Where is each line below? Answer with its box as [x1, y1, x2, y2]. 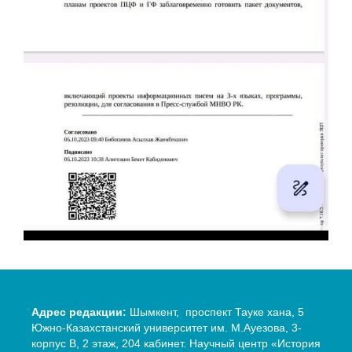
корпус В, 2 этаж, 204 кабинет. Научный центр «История [31, 337, 321, 350]
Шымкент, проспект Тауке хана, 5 [126, 306, 304, 319]
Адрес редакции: [31, 306, 126, 319]
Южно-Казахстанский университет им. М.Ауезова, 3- [31, 321, 302, 335]
